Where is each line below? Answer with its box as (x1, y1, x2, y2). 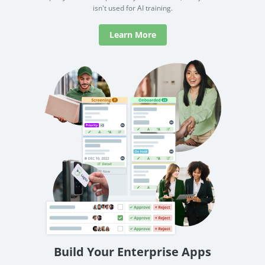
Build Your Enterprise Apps (54, 244, 211, 260)
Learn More (109, 29, 156, 41)
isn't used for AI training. (92, 3, 173, 14)
